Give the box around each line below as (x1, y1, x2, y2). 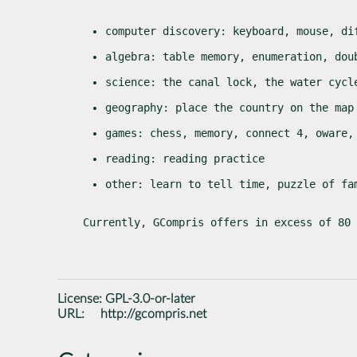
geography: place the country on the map (104, 100, 354, 114)
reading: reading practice (104, 151, 265, 165)
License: (57, 292, 105, 305)
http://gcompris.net (100, 307, 207, 320)
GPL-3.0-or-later (105, 292, 195, 305)
